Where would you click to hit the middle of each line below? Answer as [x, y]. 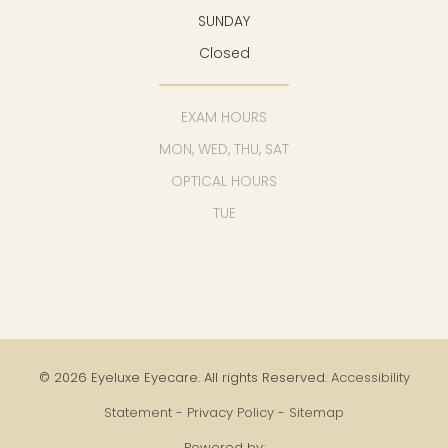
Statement [138, 413]
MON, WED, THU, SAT [224, 149]
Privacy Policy [230, 413]
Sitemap [316, 413]
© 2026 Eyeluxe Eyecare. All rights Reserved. [184, 378]
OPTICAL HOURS [224, 181]
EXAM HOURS [224, 117]
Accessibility [370, 378]
